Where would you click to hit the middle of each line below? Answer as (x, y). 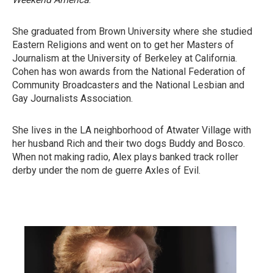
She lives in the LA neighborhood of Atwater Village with (132, 130)
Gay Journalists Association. (73, 98)
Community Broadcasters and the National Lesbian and (128, 85)
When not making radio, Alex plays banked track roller (125, 157)
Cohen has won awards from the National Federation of (129, 72)
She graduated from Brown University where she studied (132, 31)
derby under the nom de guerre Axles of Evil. (106, 170)
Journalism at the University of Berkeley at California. (125, 58)
